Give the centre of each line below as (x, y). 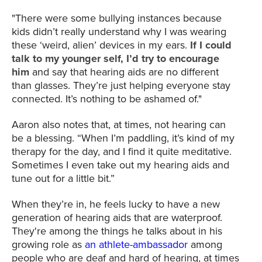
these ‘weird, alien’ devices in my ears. (101, 45)
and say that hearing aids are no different (124, 72)
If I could (211, 45)
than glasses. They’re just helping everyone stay (121, 86)
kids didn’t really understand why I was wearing (119, 32)
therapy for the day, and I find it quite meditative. (122, 152)
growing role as (48, 245)
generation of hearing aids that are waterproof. (117, 218)
